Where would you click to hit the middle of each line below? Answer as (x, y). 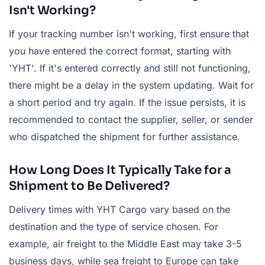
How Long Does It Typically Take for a (120, 170)
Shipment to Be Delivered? (89, 186)
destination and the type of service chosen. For (114, 226)
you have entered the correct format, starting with (120, 51)
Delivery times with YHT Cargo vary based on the (119, 209)
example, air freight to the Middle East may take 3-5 (125, 243)
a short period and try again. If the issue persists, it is (127, 102)
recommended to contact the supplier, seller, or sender (131, 119)
